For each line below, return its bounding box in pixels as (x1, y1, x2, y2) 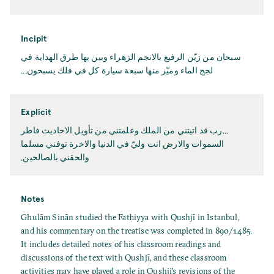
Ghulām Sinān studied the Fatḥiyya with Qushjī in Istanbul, (21, 212, 240, 223)
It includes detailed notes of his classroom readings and (21, 239, 221, 250)
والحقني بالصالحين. (21, 152, 90, 163)
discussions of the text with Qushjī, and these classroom (21, 252, 227, 263)
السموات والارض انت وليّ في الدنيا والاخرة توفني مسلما (21, 138, 224, 149)
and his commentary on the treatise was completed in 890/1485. (21, 225, 253, 236)
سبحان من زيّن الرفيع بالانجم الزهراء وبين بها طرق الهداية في (21, 51, 241, 62)
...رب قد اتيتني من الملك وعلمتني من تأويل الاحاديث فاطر (21, 125, 229, 136)
